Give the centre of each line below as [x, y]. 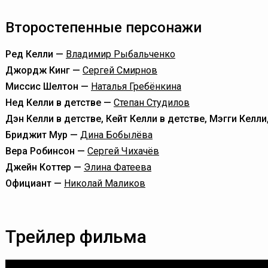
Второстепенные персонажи [103, 28]
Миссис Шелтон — [48, 86]
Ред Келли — [36, 54]
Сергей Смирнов [120, 70]
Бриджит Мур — [43, 135]
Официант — [35, 183]
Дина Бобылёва [116, 135]
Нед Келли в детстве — [60, 103]
